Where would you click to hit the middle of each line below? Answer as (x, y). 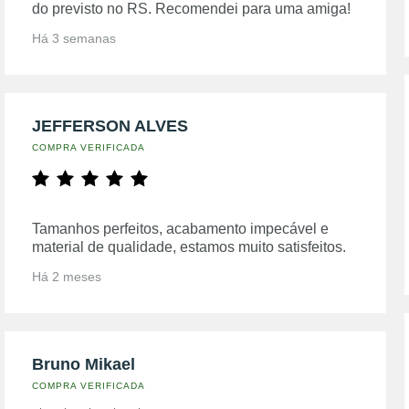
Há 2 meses (67, 276)
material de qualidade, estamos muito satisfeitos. (189, 246)
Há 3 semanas (74, 38)
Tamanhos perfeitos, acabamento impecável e (181, 228)
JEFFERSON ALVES (110, 126)
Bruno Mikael (84, 364)
